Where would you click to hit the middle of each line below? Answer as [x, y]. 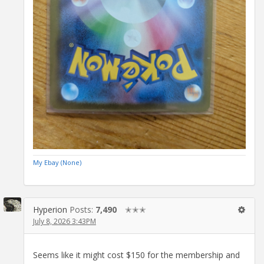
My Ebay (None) [57, 162]
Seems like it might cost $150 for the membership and [136, 255]
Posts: [82, 209]
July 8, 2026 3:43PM [65, 221]
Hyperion [50, 209]
